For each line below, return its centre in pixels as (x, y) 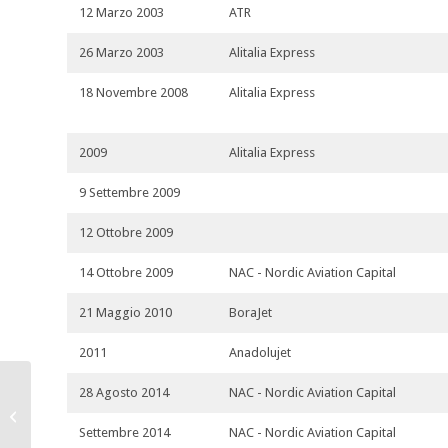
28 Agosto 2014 (124, 393)
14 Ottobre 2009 (126, 273)
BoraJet (250, 313)
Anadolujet (260, 353)
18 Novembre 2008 (133, 93)
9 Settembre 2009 (129, 193)
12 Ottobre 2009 (126, 233)
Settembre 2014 (124, 433)
